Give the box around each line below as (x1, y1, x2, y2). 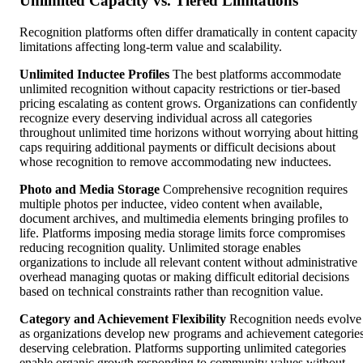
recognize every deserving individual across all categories (19, 110, 312, 125)
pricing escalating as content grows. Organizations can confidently (19, 96, 357, 110)
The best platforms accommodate (169, 66, 341, 81)
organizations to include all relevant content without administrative (19, 254, 357, 269)
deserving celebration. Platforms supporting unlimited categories (19, 340, 346, 355)
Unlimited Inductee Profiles (19, 66, 169, 81)
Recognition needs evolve (226, 311, 361, 326)
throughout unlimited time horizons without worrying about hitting (19, 125, 358, 139)
